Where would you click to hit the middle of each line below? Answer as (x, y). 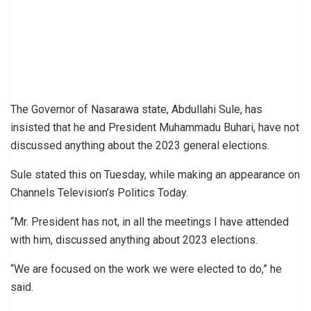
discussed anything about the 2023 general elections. (140, 146)
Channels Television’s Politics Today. (99, 193)
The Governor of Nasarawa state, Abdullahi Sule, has (136, 110)
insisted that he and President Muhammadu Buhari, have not (155, 128)
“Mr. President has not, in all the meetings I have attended (150, 222)
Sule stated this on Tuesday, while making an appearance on (155, 175)
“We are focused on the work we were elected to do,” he (146, 269)
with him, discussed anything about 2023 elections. (134, 240)
